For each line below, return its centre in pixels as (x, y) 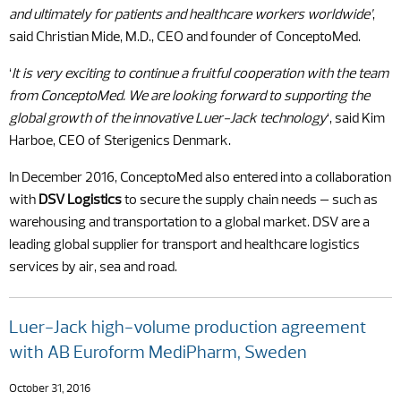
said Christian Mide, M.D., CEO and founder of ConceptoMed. (185, 38)
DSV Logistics (80, 200)
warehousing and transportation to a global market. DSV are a (189, 223)
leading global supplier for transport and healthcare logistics (184, 245)
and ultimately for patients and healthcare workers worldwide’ (191, 15)
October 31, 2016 (50, 389)
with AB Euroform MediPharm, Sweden (158, 354)
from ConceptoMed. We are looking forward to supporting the (189, 97)
